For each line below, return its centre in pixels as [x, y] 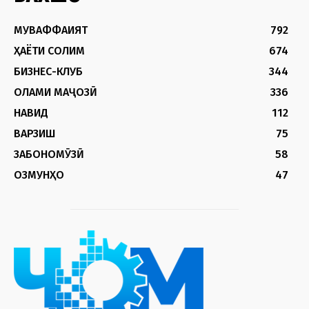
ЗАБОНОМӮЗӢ [49, 154]
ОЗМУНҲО [39, 175]
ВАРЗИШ [34, 133]
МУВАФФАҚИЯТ [51, 30]
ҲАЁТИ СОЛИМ [49, 50]
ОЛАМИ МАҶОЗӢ [56, 92]
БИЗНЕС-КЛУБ [48, 71]
